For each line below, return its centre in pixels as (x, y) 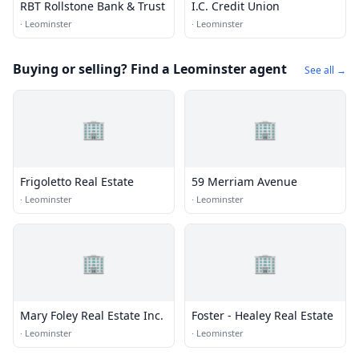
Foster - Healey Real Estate (262, 315)
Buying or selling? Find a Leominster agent (150, 69)
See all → (325, 70)
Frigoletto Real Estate (77, 182)
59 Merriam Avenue (244, 182)
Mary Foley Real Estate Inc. (92, 315)
